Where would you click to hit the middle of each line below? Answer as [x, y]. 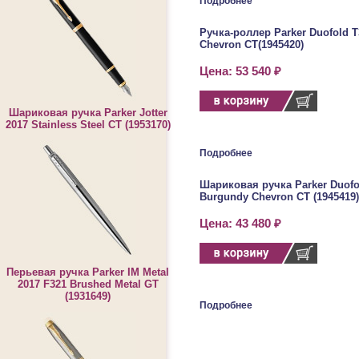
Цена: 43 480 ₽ [240, 224]
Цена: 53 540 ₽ [240, 71]
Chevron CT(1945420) [252, 44]
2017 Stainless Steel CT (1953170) [88, 125]
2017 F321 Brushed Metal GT [88, 284]
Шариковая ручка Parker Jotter [88, 113]
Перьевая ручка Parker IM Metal [88, 272]
